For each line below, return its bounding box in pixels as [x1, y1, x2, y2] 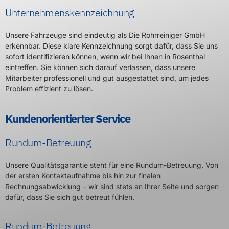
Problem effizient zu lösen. [5, 84, 93, 93]
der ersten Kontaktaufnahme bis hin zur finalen [5, 171, 161, 180]
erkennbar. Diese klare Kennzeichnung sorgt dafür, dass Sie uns [5, 41, 218, 50]
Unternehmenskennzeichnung [5, 5, 134, 19]
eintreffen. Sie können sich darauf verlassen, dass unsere [5, 62, 195, 72]
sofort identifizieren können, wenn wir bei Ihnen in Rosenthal [5, 52, 205, 61]
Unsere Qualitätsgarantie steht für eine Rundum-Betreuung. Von [5, 161, 218, 169]
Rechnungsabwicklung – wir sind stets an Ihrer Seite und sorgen [5, 182, 219, 191]
